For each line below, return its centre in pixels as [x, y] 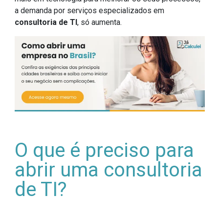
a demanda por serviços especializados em [89, 11]
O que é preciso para [104, 150]
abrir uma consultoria [109, 170]
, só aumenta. [99, 22]
